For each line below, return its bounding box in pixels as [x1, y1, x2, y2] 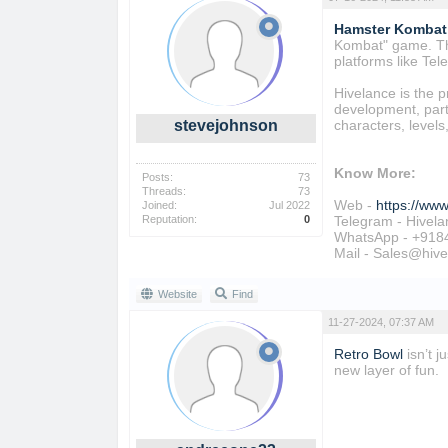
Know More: [333, 165, 416, 181]
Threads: [142, 185, 186, 197]
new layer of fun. [333, 362, 439, 378]
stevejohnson [174, 117, 278, 134]
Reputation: [142, 213, 197, 225]
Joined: [142, 199, 177, 211]
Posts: [142, 171, 173, 183]
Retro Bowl [333, 346, 403, 362]
